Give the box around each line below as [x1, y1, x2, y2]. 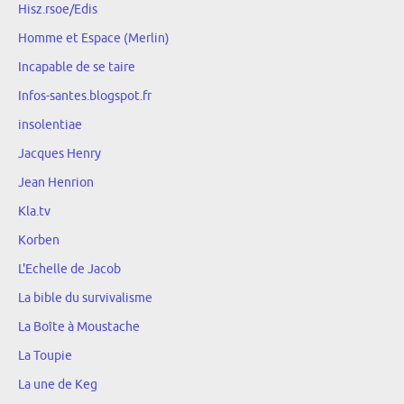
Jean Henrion [18, 174, 94, 190]
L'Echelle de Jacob [18, 261, 121, 277]
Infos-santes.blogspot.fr [18, 87, 151, 104]
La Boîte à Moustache [18, 318, 140, 335]
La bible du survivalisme [18, 289, 152, 306]
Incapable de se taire [18, 59, 135, 75]
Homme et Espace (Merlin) [18, 30, 170, 46]
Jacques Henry [18, 145, 101, 161]
